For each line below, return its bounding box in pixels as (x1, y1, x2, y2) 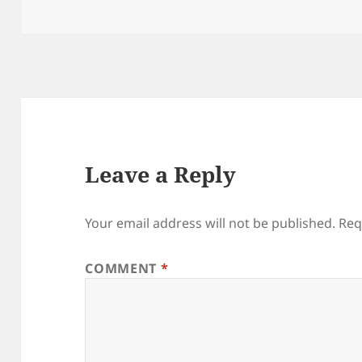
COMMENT (85, 259, 161, 278)
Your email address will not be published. (85, 214, 336, 233)
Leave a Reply (85, 159, 237, 190)
